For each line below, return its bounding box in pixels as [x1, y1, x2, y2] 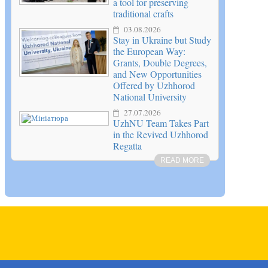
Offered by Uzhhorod [113, 79, 195, 92]
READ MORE [160, 156, 204, 165]
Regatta [113, 139, 142, 153]
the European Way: [113, 45, 185, 58]
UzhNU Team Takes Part [113, 117, 209, 130]
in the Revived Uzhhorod [113, 128, 208, 141]
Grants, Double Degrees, [113, 56, 207, 69]
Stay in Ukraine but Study [113, 33, 211, 47]
